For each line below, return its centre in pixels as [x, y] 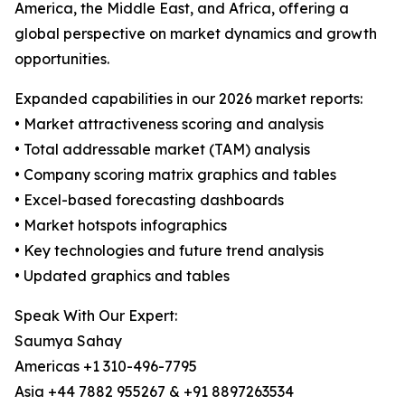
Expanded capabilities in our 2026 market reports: [188, 99]
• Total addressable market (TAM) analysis [162, 150]
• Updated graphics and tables [122, 276]
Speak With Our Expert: [96, 316]
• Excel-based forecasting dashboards [149, 200]
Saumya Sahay [68, 341]
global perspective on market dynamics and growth [196, 34]
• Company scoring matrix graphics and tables [175, 175]
